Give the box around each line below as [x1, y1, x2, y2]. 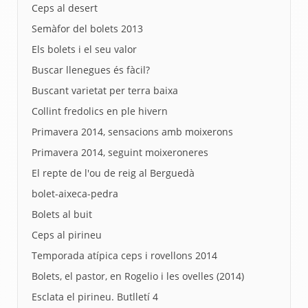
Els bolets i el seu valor [32, 43, 137, 56]
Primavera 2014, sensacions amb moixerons [32, 125, 233, 138]
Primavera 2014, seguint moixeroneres [32, 146, 208, 159]
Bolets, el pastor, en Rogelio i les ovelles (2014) [32, 269, 244, 283]
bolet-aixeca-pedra [32, 187, 118, 200]
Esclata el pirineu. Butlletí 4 [32, 290, 158, 303]
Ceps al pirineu [32, 228, 102, 241]
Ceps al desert [32, 1, 98, 14]
